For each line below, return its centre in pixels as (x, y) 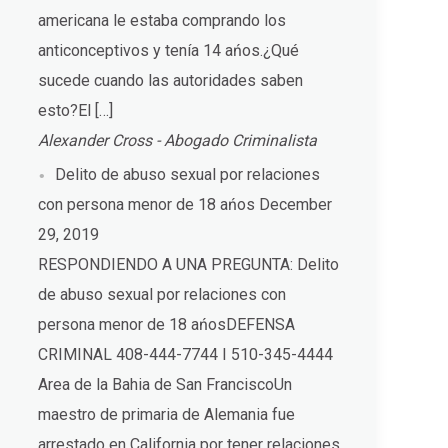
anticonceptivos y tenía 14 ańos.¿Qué (169, 50)
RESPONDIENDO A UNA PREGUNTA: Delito (189, 264)
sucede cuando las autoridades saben (171, 80)
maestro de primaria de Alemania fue (167, 414)
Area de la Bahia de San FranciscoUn (165, 384)
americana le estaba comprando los (162, 20)
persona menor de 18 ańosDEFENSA (167, 324)
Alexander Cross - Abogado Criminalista (178, 140)
